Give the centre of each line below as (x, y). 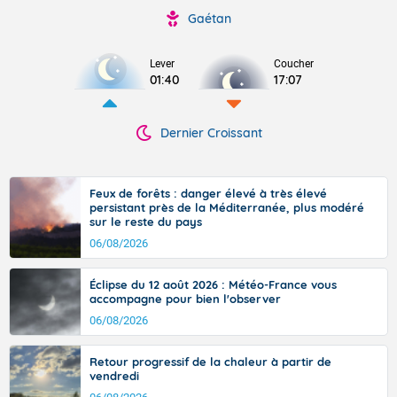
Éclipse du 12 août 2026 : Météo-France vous (213, 284)
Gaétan (209, 19)
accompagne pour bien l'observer (185, 299)
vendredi (114, 376)
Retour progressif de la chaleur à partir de (210, 362)
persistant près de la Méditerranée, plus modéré (227, 207)
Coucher (294, 64)
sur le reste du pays (146, 222)
